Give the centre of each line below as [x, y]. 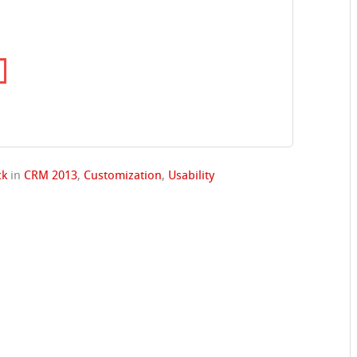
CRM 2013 [51, 177]
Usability [192, 177]
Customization [123, 177]
